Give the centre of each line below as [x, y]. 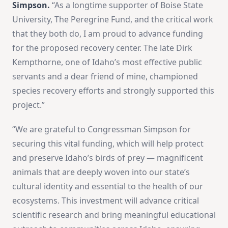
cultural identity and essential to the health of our [108, 186]
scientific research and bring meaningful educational [114, 215]
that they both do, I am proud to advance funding [108, 33]
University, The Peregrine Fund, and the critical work [113, 19]
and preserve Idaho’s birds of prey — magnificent [108, 158]
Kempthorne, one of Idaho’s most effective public [107, 62]
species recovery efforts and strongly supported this [113, 90]
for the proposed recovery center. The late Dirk [102, 48]
